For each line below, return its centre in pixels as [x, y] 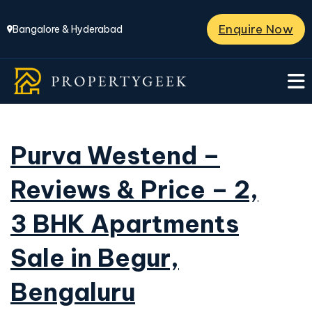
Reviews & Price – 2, [134, 189]
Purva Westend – [115, 155]
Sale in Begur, [95, 258]
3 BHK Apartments [125, 224]
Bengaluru [73, 292]
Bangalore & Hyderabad [68, 29]
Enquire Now [256, 29]
